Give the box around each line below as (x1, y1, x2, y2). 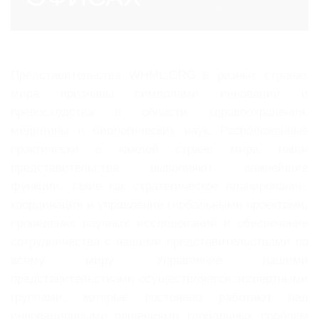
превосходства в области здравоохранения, (11, 105, 308, 120)
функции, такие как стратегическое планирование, (11, 179, 308, 194)
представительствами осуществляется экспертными (11, 272, 308, 286)
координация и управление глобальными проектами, (11, 198, 308, 212)
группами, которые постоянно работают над (11, 291, 308, 305)
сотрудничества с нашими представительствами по (11, 235, 308, 249)
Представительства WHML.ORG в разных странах (11, 68, 308, 83)
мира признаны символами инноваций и (11, 87, 308, 101)
